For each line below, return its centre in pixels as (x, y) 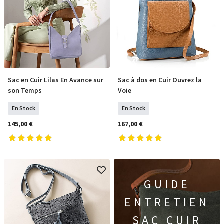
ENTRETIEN (167, 202)
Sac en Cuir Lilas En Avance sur (56, 80)
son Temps (25, 90)
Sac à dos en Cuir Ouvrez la (160, 80)
